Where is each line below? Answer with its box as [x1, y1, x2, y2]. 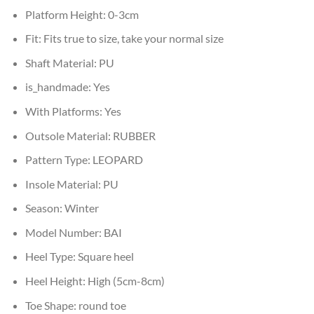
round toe [78, 298, 126, 312]
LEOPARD [92, 153, 143, 167]
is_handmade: [25, 80, 93, 94]
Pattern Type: [25, 153, 93, 167]
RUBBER [112, 128, 156, 142]
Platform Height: [25, 7, 108, 21]
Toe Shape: [25, 298, 78, 312]
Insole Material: [25, 177, 103, 191]
